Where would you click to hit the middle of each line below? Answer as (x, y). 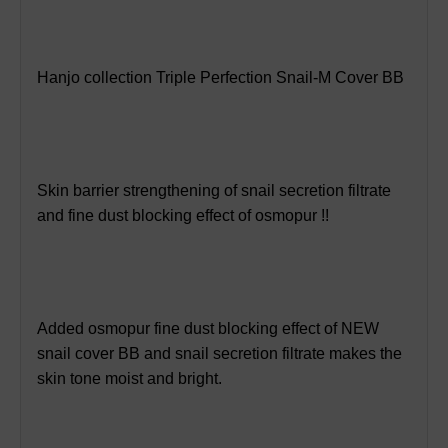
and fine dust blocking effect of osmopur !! (183, 215)
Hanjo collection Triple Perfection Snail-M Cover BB (220, 77)
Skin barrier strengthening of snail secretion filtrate (214, 190)
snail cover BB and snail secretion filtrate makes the (219, 353)
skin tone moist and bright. (129, 378)
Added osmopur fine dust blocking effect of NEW (208, 328)
